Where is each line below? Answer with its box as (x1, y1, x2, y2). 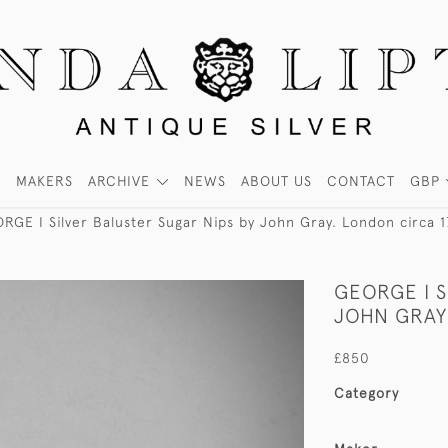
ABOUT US (240, 173, 312, 189)
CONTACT (326, 173, 395, 189)
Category (334, 385, 399, 401)
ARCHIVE (88, 173, 151, 189)
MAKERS (16, 173, 74, 189)
